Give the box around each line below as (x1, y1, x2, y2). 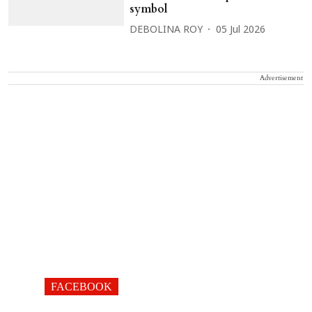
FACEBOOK (51, 281, 112, 293)
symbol (130, 1, 169, 17)
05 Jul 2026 (216, 24, 266, 36)
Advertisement (260, 73, 303, 84)
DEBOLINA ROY (130, 24, 203, 36)
